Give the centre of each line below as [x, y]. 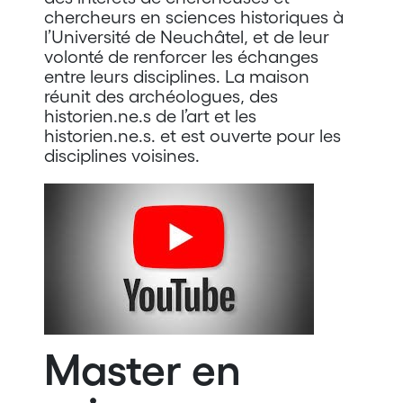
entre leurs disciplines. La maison [176, 76]
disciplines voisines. [121, 155]
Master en [142, 369]
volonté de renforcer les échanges [181, 56]
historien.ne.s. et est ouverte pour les [192, 135]
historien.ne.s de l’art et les [150, 116]
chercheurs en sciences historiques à [193, 17]
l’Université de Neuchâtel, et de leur [186, 36]
